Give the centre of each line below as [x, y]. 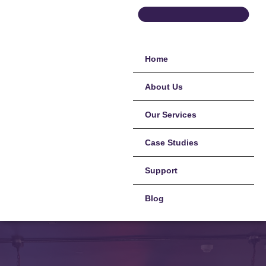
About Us [164, 87]
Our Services [171, 115]
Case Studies [172, 142]
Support [161, 170]
